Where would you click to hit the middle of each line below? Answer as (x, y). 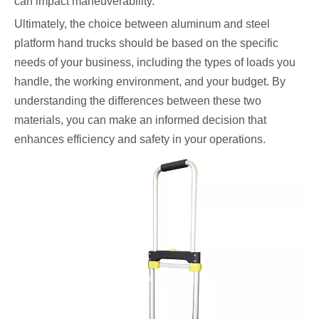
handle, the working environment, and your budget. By (150, 82)
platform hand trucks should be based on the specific (146, 43)
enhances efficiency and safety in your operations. (140, 140)
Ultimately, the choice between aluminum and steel (142, 24)
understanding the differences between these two (138, 101)
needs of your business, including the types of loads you (155, 63)
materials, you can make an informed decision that (140, 120)
